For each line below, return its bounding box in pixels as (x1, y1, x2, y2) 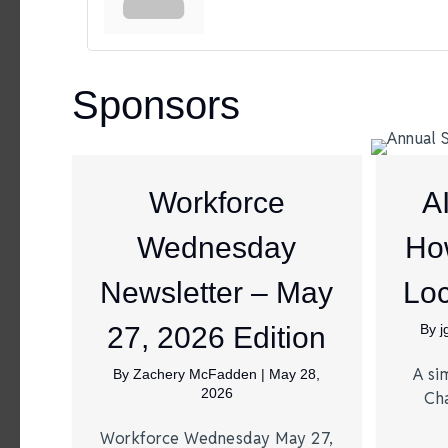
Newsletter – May (100, 276, 334, 309)
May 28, (269, 366, 321, 382)
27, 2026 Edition (107, 321, 327, 354)
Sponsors (72, 83, 240, 127)
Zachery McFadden (133, 366, 262, 382)
